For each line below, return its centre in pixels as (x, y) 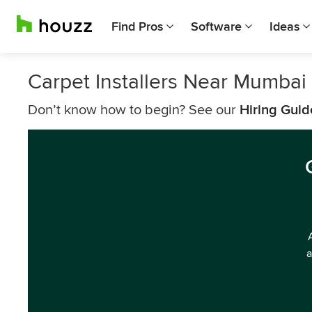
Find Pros (137, 26)
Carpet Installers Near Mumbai (167, 82)
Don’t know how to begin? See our (134, 110)
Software (216, 26)
